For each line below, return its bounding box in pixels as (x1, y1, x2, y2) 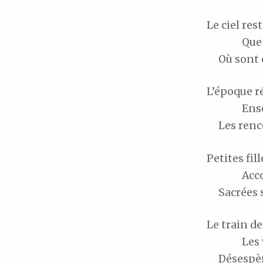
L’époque (207, 85, 252, 99)
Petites (207, 151, 244, 165)
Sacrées (218, 186, 258, 199)
